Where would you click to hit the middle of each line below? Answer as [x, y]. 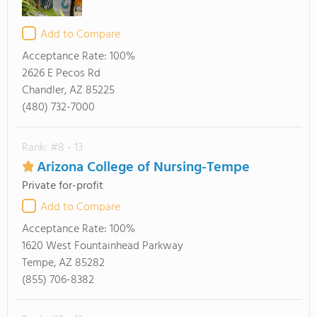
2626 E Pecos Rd [61, 74]
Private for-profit [63, 186]
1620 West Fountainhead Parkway [103, 246]
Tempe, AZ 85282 [63, 263]
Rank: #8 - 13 [52, 148]
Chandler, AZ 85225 [68, 91]
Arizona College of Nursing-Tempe [143, 168]
